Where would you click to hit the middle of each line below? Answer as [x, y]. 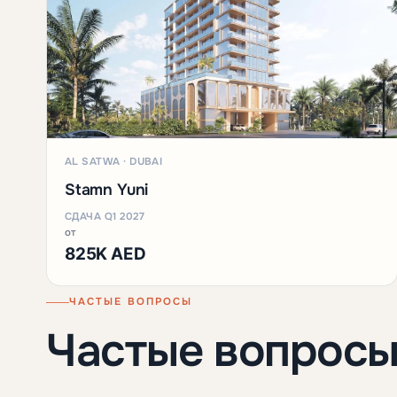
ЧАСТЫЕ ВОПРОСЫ [131, 302]
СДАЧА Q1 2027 [105, 216]
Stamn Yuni [107, 189]
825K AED [105, 253]
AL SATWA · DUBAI [114, 161]
